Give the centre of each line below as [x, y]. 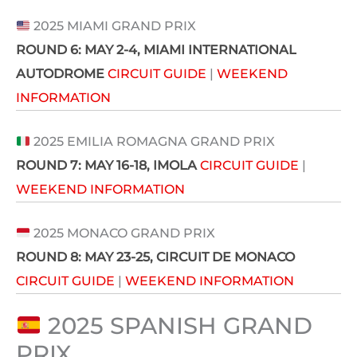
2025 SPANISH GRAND [180, 325]
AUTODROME [60, 74]
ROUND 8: [50, 257]
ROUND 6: [50, 50]
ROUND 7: [50, 166]
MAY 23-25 [117, 257]
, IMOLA [173, 166]
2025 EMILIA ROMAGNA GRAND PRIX [153, 142]
